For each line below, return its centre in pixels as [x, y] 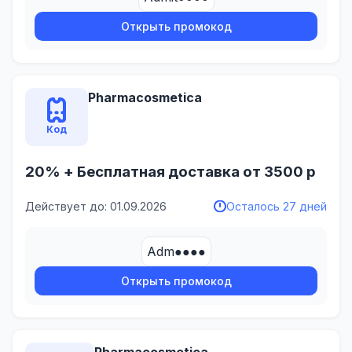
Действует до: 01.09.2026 [96, 206]
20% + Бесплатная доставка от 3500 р [170, 172]
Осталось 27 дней [277, 206]
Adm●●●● [176, 251]
